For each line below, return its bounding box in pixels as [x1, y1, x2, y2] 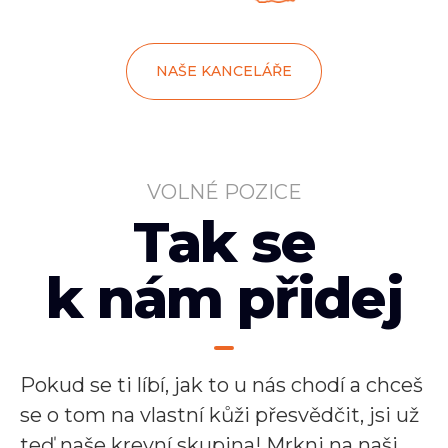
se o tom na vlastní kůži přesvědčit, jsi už [20, 402, 419, 427]
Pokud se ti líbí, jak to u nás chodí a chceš [20, 372, 423, 397]
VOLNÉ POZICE [146, 179, 302, 204]
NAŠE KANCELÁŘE [156, 61, 292, 80]
